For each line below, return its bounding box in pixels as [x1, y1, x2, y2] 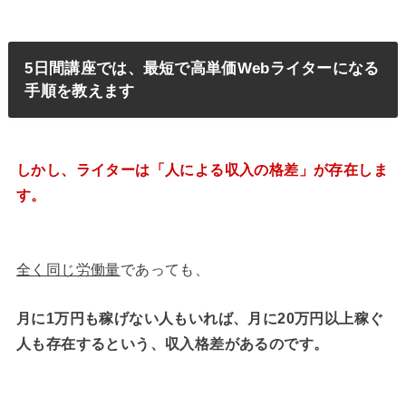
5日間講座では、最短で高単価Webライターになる [24, 59, 380, 77]
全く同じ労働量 [15, 262, 121, 278]
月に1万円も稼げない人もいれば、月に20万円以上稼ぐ [15, 310, 384, 326]
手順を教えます [24, 82, 135, 100]
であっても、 [120, 262, 210, 278]
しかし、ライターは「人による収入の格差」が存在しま [15, 162, 388, 179]
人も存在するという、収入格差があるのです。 [15, 335, 329, 352]
